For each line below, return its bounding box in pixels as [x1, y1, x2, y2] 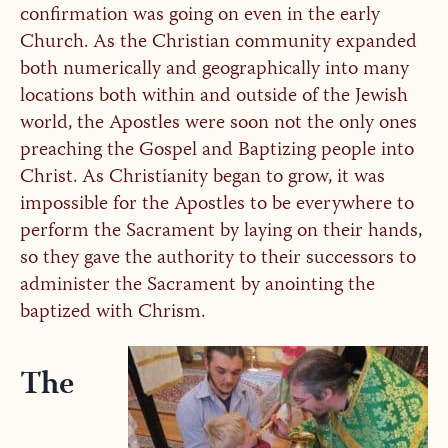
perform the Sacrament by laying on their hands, [19, 215, 422, 249]
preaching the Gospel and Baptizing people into [19, 134, 414, 168]
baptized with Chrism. [19, 296, 205, 330]
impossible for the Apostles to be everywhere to [19, 188, 414, 222]
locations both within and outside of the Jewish [19, 80, 408, 114]
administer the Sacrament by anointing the [19, 269, 375, 303]
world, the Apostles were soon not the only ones [19, 107, 417, 141]
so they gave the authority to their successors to [19, 242, 416, 276]
